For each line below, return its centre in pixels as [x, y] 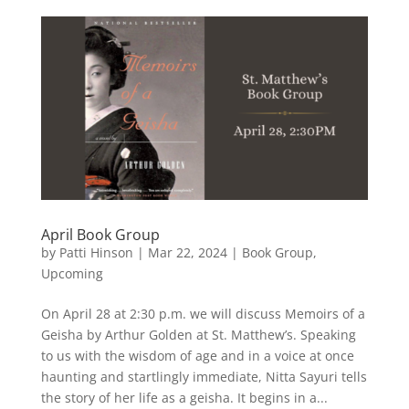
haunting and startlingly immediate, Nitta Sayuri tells [204, 377]
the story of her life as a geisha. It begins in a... [184, 398]
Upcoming [72, 274]
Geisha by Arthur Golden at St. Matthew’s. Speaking [198, 335]
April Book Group [100, 235]
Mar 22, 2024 [187, 253]
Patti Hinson [96, 253]
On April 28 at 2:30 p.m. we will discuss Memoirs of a [203, 314]
